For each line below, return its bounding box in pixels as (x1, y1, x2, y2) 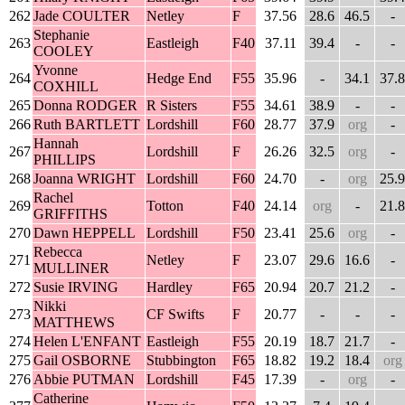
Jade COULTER (33, 8, 130, 24)
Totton (146, 198, 184, 214)
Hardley (146, 279, 193, 296)
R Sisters (146, 98, 197, 114)
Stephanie (33, 27, 89, 43)
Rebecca (33, 244, 82, 260)
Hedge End (146, 71, 212, 87)
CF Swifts (146, 306, 204, 323)
